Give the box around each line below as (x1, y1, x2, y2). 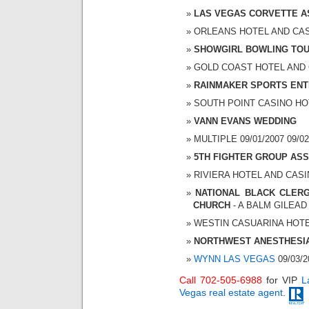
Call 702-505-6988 (179, 275, 262, 286)
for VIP (261, 275, 301, 286)
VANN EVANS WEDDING (194, 115, 297, 126)
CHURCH (193, 199, 230, 210)
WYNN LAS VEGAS (194, 253, 275, 264)
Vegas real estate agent (179, 287, 283, 299)
